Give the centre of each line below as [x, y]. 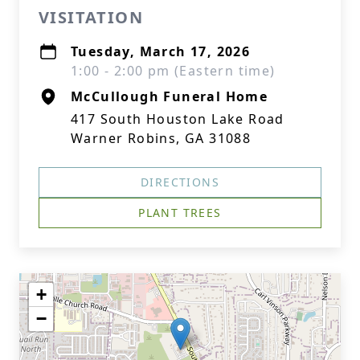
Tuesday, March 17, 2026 [161, 51]
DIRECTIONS [180, 182]
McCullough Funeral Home [170, 96]
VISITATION [91, 17]
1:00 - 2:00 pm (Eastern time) [173, 71]
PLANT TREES [180, 213]
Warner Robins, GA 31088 [161, 138]
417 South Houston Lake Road [178, 119]
